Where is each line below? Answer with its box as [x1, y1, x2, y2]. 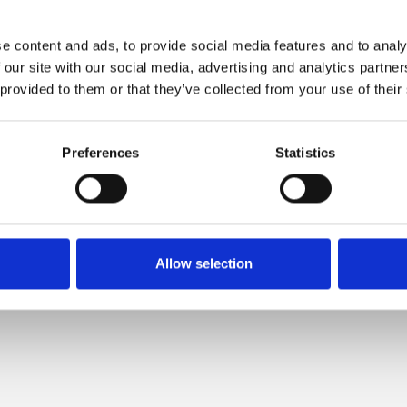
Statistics [275, 144, 335, 161]
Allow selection [154, 255, 253, 272]
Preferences [62, 144, 140, 161]
